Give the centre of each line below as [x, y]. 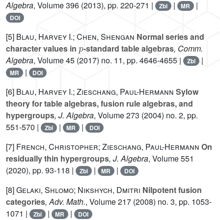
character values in [42, 49]
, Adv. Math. [65, 202]
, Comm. [188, 49]
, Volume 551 [171, 159]
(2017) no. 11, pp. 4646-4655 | [129, 60]
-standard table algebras [128, 49]
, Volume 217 [108, 202]
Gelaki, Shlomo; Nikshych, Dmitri [78, 190]
